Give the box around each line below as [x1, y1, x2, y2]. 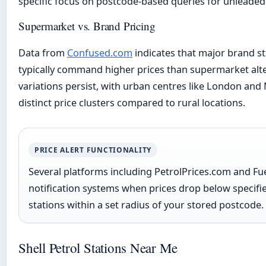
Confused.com [67, 46, 132, 60]
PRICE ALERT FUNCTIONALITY [34, 145, 151, 156]
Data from [18, 46, 67, 60]
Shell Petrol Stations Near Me [18, 239, 178, 257]
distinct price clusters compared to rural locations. [18, 96, 245, 110]
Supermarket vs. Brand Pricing [18, 18, 156, 34]
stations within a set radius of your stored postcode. [28, 198, 264, 212]
